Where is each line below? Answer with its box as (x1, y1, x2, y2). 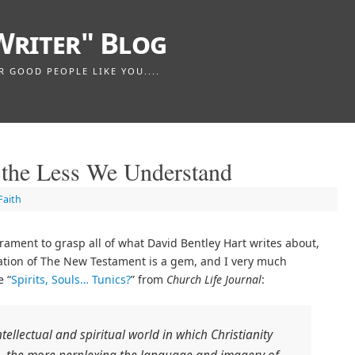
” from (131, 272, 166, 288)
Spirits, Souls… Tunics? (11, 272, 131, 288)
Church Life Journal (166, 272, 261, 288)
